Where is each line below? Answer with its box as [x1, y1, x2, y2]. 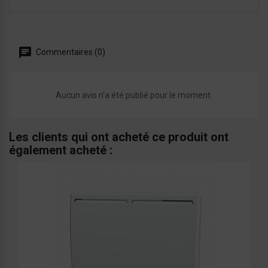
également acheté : [9, 143, 112, 158]
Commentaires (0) [34, 47, 105, 57]
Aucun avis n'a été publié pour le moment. [56, 90, 212, 100]
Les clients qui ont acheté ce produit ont [9, 130, 229, 145]
